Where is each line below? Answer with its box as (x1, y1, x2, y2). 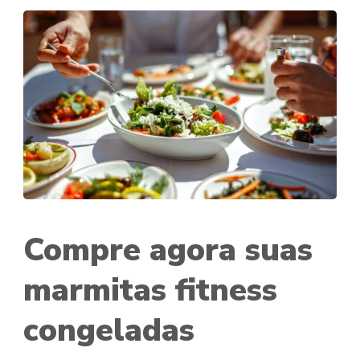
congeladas (23, 309, 194, 352)
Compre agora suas (23, 229, 313, 272)
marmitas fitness (23, 269, 277, 312)
